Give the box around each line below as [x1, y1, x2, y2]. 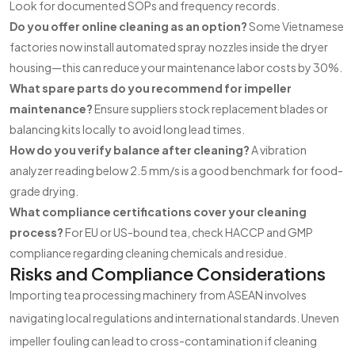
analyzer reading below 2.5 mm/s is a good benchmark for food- [10, 163, 343, 177]
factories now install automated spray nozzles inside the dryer [10, 40, 328, 54]
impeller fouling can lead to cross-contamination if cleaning [10, 334, 317, 348]
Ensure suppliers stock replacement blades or [93, 101, 328, 116]
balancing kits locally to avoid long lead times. [10, 122, 245, 136]
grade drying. [10, 184, 78, 198]
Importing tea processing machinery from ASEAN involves [10, 288, 307, 302]
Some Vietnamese [247, 19, 344, 33]
